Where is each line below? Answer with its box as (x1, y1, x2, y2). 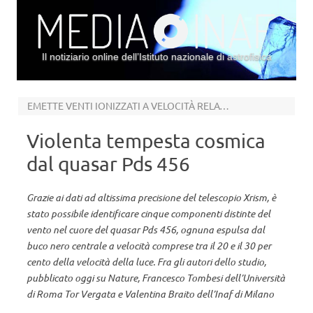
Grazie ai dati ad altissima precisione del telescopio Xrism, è (27, 191, 276, 204)
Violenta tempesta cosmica (27, 129, 265, 152)
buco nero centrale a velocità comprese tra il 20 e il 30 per (27, 239, 271, 252)
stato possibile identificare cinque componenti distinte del (27, 207, 270, 220)
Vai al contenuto (156, 79, 229, 92)
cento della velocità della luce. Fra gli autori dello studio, (27, 255, 266, 268)
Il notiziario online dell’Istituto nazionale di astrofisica (41, 51, 272, 62)
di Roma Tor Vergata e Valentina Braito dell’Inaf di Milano (27, 287, 274, 300)
